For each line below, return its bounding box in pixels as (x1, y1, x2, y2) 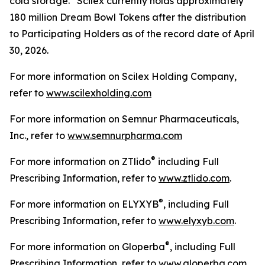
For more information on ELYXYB (9, 198, 159, 210)
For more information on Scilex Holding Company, (9, 70, 237, 82)
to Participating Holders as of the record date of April (9, 28, 254, 40)
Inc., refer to (9, 130, 67, 141)
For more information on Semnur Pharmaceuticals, (9, 113, 239, 125)
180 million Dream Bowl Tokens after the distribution (9, 11, 246, 23)
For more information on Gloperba (9, 241, 165, 253)
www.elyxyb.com (159, 215, 234, 227)
